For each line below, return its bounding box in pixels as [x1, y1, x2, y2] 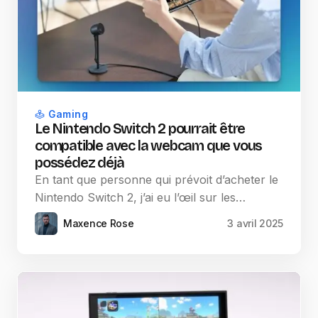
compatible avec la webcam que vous [35, 137, 263, 155]
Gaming [48, 109, 89, 121]
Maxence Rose [63, 217, 134, 230]
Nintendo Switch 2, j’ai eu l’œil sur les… [35, 190, 246, 205]
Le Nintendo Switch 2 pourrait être [35, 120, 246, 138]
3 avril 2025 [227, 217, 283, 230]
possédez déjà [35, 154, 124, 172]
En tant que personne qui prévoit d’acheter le [35, 172, 278, 187]
